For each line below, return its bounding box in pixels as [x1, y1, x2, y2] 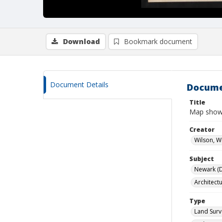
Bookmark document [124, 37, 192, 46]
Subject [189, 155, 214, 163]
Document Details [50, 80, 109, 89]
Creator [189, 125, 215, 134]
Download [63, 37, 100, 46]
